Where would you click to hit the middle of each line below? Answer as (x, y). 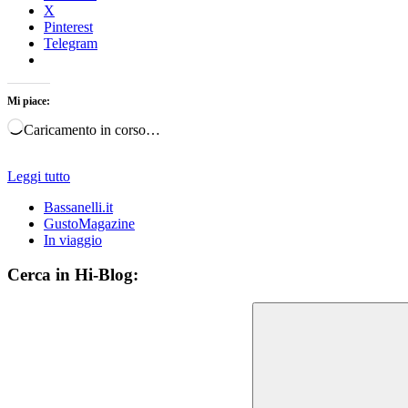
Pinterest (68, 26)
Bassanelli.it (78, 207)
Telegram (71, 43)
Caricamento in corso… (92, 129)
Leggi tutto (39, 176)
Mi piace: (29, 101)
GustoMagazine (89, 223)
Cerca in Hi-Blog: (73, 275)
